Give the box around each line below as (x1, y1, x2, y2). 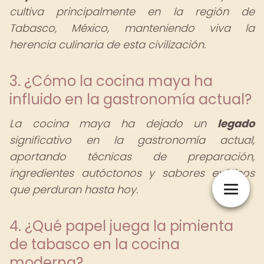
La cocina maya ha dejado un (9, 116, 217, 131)
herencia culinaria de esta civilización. (9, 37, 206, 52)
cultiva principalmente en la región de (9, 4, 255, 19)
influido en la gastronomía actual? (9, 90, 252, 109)
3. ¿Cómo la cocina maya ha (9, 71, 213, 91)
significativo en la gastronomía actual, (9, 133, 255, 147)
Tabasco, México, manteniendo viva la (9, 21, 255, 35)
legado (217, 116, 255, 131)
